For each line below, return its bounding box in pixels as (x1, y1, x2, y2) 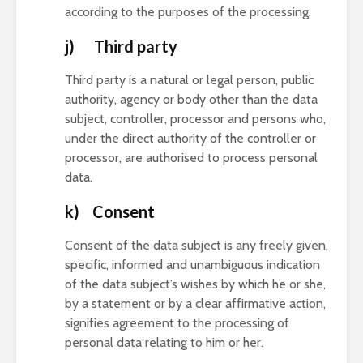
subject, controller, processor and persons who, (65, 111, 326, 126)
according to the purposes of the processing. (65, 4, 311, 19)
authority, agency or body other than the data (65, 92, 318, 107)
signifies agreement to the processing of (65, 315, 289, 331)
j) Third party (65, 36, 177, 56)
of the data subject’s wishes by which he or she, (65, 276, 326, 292)
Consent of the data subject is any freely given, (65, 237, 328, 253)
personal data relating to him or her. (65, 335, 263, 350)
